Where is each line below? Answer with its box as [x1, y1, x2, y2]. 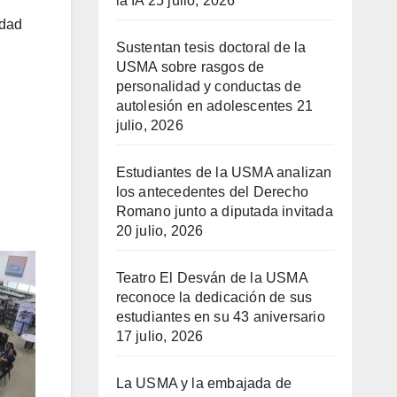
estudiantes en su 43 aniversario [115, 309, 325, 325]
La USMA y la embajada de [115, 376, 292, 392]
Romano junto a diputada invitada [115, 204, 333, 220]
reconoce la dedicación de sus [115, 290, 313, 306]
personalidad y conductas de [115, 79, 301, 95]
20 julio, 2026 [115, 223, 204, 239]
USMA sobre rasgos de [115, 59, 265, 75]
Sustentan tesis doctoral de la [115, 40, 307, 56]
